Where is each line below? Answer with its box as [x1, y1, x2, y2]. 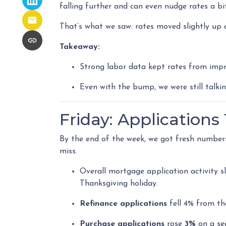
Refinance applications [80, 200, 167, 208]
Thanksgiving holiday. [80, 180, 158, 188]
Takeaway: [60, 43, 100, 51]
